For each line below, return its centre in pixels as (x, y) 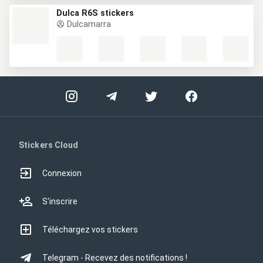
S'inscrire (60, 201)
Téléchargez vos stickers (90, 230)
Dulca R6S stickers (95, 13)
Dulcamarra (88, 24)
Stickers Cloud (49, 145)
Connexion (62, 173)
